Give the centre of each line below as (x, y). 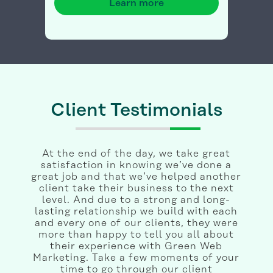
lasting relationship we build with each (136, 212)
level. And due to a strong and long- (136, 200)
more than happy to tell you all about (136, 235)
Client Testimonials (136, 111)
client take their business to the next (136, 189)
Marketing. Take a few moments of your (136, 258)
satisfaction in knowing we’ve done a (136, 165)
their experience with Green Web (136, 246)
